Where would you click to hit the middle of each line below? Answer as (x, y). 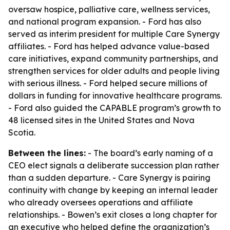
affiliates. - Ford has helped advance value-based (109, 46)
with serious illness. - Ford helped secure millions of (108, 83)
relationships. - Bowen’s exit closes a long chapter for (113, 215)
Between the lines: (47, 153)
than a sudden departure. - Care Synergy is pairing (109, 178)
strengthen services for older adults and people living (114, 71)
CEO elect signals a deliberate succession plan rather (114, 165)
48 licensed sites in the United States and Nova (101, 120)
